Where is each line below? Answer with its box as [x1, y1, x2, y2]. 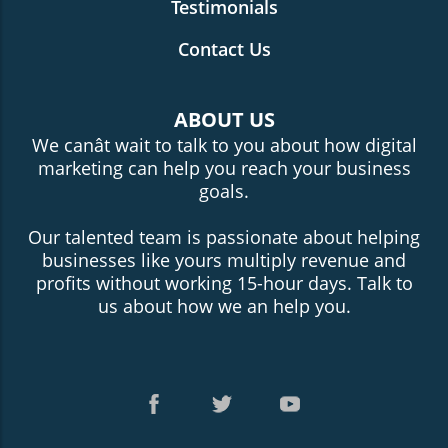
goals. [199, 179, 249, 204]
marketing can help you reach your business [37, 156, 411, 181]
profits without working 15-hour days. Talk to [35, 271, 413, 296]
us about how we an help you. [97, 294, 351, 319]
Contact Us [177, 37, 271, 62]
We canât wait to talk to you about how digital [31, 133, 417, 158]
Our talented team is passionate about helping [28, 225, 420, 250]
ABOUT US [173, 106, 275, 134]
